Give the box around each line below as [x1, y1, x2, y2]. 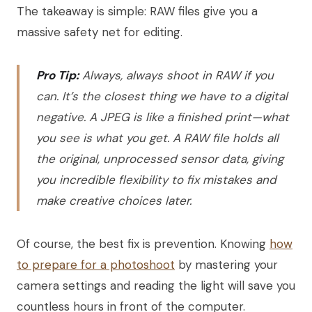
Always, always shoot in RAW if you [79, 67, 274, 83]
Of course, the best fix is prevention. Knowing [17, 235, 270, 251]
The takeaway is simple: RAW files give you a [17, 3, 258, 19]
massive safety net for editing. [17, 24, 182, 40]
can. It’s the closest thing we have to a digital [36, 88, 288, 104]
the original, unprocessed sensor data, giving [36, 150, 283, 166]
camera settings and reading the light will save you [17, 277, 295, 293]
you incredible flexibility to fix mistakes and [36, 171, 276, 187]
